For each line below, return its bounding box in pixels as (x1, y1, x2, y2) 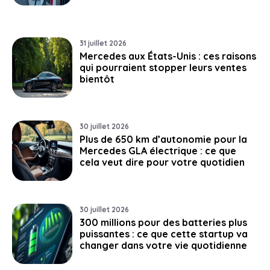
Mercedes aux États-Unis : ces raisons (80, 49, 256, 62)
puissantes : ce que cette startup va (80, 227, 248, 240)
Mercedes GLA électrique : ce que (80, 144, 236, 157)
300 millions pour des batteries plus (80, 216, 247, 228)
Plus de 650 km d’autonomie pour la (80, 133, 247, 145)
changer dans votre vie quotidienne (80, 239, 247, 251)
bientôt (80, 72, 115, 85)
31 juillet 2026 (80, 38, 127, 48)
